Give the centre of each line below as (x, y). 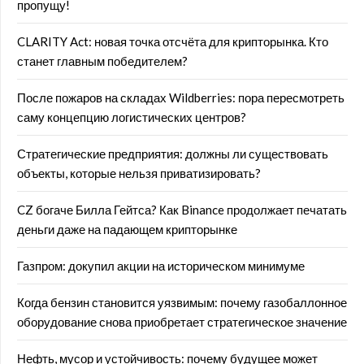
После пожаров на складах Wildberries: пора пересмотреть (181, 97)
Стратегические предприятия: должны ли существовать (173, 154)
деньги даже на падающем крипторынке (127, 229)
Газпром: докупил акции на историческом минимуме (161, 266)
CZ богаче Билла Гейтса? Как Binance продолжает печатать (182, 210)
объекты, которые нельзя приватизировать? (139, 173)
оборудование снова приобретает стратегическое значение (182, 322)
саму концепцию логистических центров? (132, 117)
